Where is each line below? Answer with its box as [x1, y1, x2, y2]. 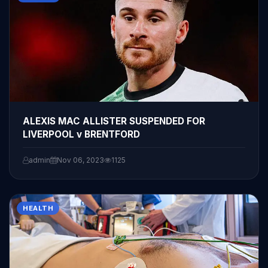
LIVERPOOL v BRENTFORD [23, 128, 140, 140]
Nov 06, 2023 [57, 155, 104, 165]
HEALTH [23, 203, 53, 212]
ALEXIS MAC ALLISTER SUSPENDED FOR [23, 115, 205, 127]
